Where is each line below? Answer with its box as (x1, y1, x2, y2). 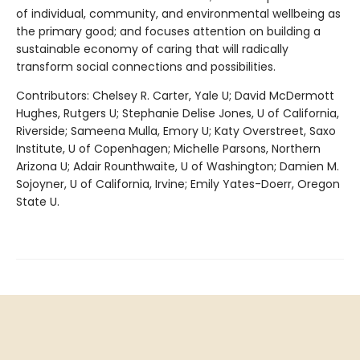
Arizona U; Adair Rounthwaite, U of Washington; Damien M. (16, 158, 339, 175)
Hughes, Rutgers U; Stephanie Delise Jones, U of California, (16, 105, 339, 122)
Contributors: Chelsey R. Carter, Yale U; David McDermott (16, 88, 334, 104)
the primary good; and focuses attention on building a (16, 23, 321, 40)
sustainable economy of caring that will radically (16, 41, 288, 58)
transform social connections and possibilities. (16, 59, 276, 76)
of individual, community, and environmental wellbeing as (16, 6, 341, 22)
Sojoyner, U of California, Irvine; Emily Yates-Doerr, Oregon (16, 176, 340, 193)
